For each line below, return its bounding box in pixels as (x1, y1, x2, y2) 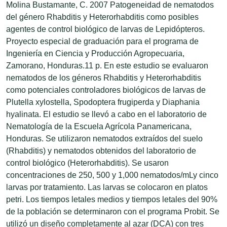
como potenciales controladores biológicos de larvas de (6, 85, 206, 94)
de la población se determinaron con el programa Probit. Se (6, 207, 219, 216)
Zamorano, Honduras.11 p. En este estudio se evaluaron (6, 61, 208, 70)
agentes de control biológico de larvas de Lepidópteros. (6, 24, 205, 33)
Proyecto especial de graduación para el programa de (6, 36, 199, 46)
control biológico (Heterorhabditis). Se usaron (6, 158, 169, 167)
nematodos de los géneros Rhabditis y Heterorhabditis (6, 73, 201, 82)
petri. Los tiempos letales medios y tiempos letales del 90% (6, 195, 217, 204)
